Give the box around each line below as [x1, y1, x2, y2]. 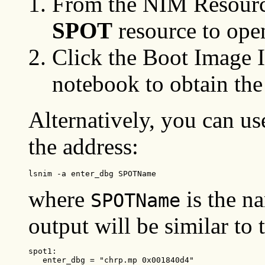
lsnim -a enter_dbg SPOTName [28, 169, 156, 179]
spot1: [28, 247, 57, 256]
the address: [28, 134, 138, 160]
